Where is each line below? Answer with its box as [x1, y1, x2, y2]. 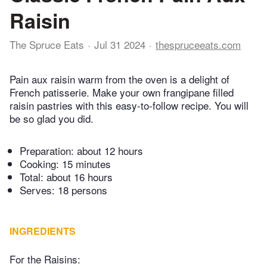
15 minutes [62, 156, 111, 172]
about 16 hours [46, 169, 113, 185]
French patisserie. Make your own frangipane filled [10, 85, 234, 100]
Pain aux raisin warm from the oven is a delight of [10, 72, 229, 87]
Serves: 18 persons [20, 182, 107, 198]
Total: [20, 169, 46, 185]
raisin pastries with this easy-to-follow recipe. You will [10, 98, 249, 113]
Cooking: [20, 156, 62, 172]
